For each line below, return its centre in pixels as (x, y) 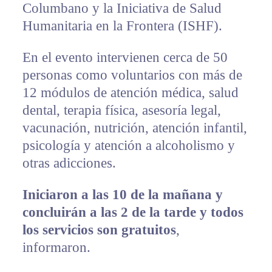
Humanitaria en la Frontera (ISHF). (122, 25)
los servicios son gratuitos (99, 229)
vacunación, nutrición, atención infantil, (134, 127)
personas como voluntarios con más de (132, 75)
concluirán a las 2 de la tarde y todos (133, 212)
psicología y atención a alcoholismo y (128, 145)
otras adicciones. (69, 163)
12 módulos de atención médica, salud (130, 92)
